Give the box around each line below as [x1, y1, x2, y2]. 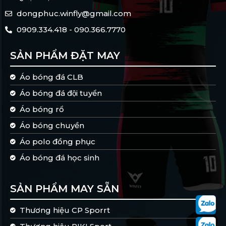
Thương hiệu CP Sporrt [19, 205, 110, 215]
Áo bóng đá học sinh [19, 152, 99, 162]
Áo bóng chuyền [19, 120, 84, 130]
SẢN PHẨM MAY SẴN [10, 182, 119, 195]
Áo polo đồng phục [19, 136, 95, 146]
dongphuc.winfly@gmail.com [16, 8, 131, 18]
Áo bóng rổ [19, 104, 64, 114]
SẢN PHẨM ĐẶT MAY [10, 49, 120, 62]
